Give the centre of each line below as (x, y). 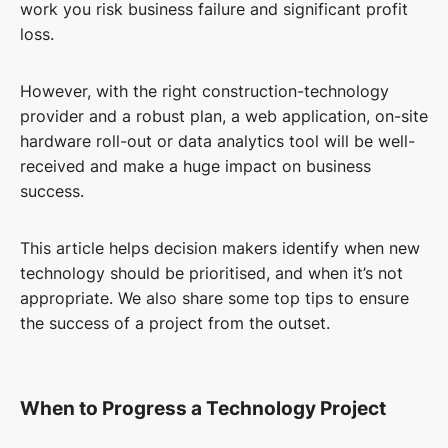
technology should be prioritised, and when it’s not (211, 273)
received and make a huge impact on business (195, 166)
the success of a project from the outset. (175, 323)
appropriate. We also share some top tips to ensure (214, 298)
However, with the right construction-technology (204, 91)
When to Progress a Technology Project (203, 409)
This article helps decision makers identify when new (220, 248)
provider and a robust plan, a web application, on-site (224, 116)
